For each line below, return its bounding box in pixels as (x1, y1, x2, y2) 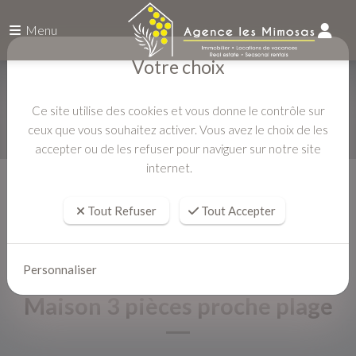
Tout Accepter (199, 203, 276, 218)
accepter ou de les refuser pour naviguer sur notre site (35, 141, 321, 156)
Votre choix (131, 55, 225, 78)
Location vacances (72, 184, 156, 196)
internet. (145, 160, 192, 175)
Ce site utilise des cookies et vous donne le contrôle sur (31, 103, 325, 118)
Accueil (21, 184, 54, 196)
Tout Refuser (84, 203, 157, 218)
